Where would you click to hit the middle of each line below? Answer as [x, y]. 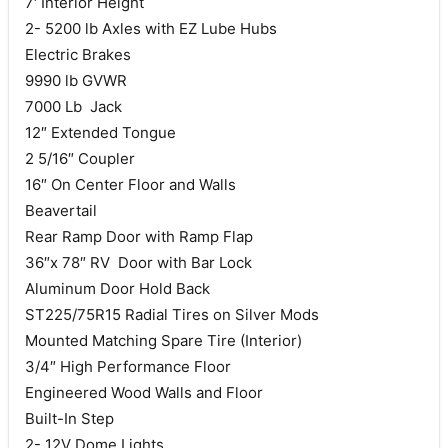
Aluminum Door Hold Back [117, 288]
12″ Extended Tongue [100, 132]
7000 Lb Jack [73, 106]
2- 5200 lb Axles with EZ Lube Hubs [151, 28]
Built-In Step [69, 418]
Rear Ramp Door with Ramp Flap [139, 236]
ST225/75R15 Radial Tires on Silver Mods [172, 314]
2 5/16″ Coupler [80, 158]
